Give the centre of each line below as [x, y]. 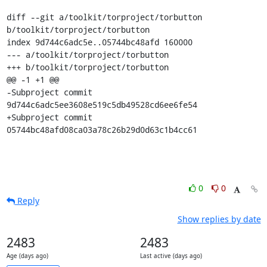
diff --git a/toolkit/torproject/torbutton [104, 17]
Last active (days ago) [171, 256]
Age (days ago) [27, 256]
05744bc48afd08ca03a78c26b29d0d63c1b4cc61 [102, 130]
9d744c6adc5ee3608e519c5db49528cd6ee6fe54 [102, 105]
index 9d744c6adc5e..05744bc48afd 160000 [99, 42]
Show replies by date [219, 219]
